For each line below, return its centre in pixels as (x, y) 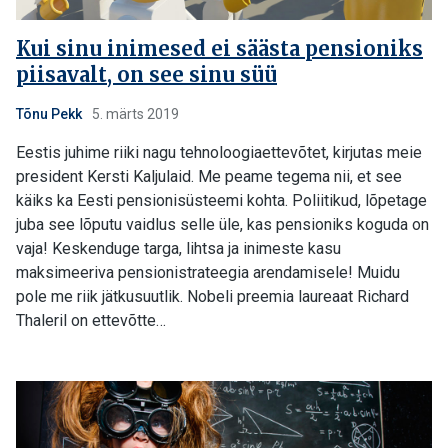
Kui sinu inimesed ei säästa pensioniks (219, 48)
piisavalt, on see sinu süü (146, 74)
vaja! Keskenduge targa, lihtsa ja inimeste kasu (178, 248)
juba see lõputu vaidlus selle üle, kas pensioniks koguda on (222, 224)
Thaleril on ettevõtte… (91, 320)
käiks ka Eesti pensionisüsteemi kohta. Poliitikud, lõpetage (221, 200)
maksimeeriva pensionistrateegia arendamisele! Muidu (208, 272)
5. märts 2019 (134, 114)
